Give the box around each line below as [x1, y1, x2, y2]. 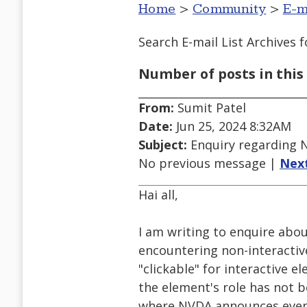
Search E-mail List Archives [138, 33, 296, 50]
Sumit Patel [174, 99, 246, 116]
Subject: [138, 136, 187, 153]
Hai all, [138, 186, 178, 204]
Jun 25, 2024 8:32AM [173, 118, 291, 135]
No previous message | [138, 155, 280, 172]
